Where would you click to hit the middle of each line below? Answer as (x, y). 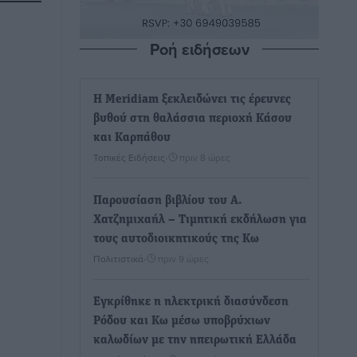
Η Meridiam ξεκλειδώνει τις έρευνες (192, 100)
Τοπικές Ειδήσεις (129, 157)
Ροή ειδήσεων (199, 49)
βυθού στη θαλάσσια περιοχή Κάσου (192, 119)
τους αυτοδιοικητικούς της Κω (176, 239)
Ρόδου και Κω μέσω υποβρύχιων (182, 321)
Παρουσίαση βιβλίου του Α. (168, 201)
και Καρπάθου (132, 138)
